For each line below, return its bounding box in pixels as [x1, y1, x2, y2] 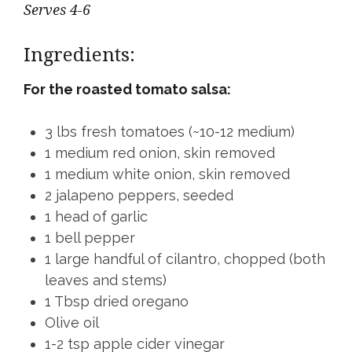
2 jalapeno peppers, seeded [45, 187, 233, 204]
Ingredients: [24, 44, 135, 67]
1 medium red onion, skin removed [45, 145, 275, 162]
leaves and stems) [45, 272, 167, 289]
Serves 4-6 [24, 2, 90, 19]
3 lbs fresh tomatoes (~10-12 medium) [45, 123, 295, 141]
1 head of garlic [45, 208, 148, 225]
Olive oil [45, 314, 99, 332]
